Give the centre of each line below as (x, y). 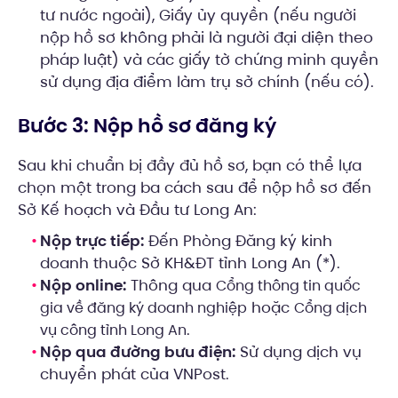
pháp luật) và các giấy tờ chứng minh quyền (209, 60)
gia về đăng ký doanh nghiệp (143, 308)
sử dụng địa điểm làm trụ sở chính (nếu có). (207, 82)
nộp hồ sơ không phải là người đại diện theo (207, 38)
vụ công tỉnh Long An (113, 330)
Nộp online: (83, 286)
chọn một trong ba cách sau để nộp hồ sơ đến (195, 188)
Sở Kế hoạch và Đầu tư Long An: (137, 210)
